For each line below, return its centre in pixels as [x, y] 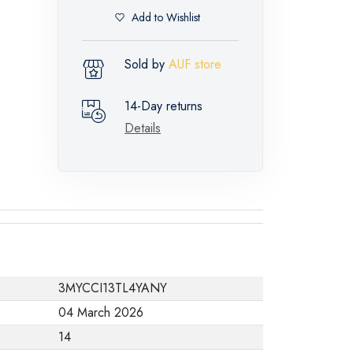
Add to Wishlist [166, 18]
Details [143, 128]
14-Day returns [163, 106]
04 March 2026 [101, 312]
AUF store [195, 64]
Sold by [147, 64]
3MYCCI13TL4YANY [113, 288]
